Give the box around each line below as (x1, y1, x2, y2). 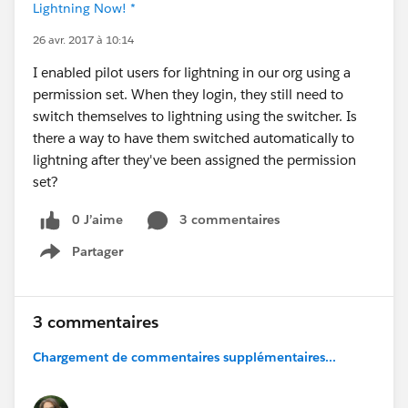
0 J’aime (72, 211, 123, 228)
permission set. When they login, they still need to (33, 86, 343, 103)
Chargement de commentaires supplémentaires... (33, 348, 336, 365)
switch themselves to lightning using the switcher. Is (33, 107, 357, 125)
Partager (72, 242, 123, 260)
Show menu (50, 252, 124, 270)
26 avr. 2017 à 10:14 (33, 32, 134, 47)
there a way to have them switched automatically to (33, 129, 354, 147)
